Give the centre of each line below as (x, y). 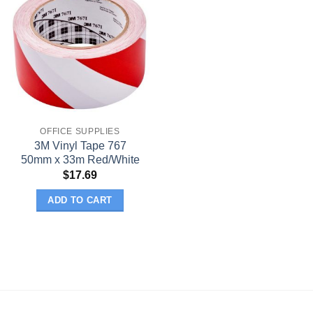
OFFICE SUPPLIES (80, 131)
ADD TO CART (80, 201)
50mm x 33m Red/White (80, 159)
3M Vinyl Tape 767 (80, 145)
